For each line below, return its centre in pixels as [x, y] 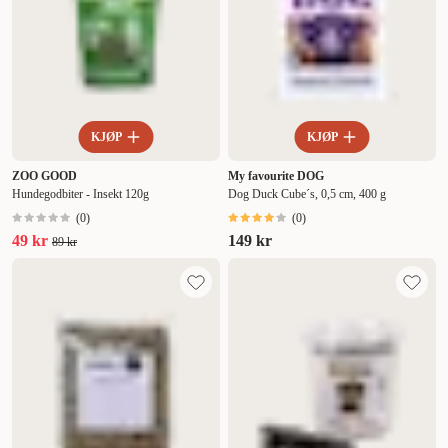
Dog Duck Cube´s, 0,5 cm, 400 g [307, 194]
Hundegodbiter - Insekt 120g [80, 194]
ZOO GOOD [44, 176]
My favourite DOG [276, 176]
